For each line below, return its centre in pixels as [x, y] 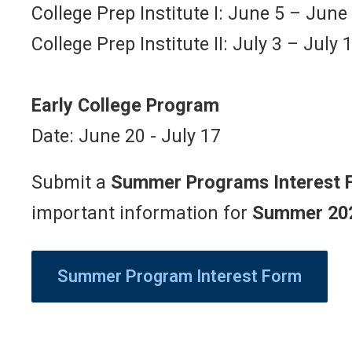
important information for [142, 213]
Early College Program [125, 105]
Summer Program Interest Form [180, 276]
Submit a [71, 182]
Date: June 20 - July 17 [126, 136]
